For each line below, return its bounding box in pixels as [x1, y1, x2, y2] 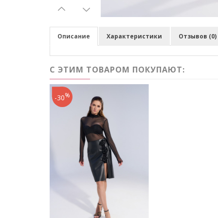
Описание [57, 32, 90, 40]
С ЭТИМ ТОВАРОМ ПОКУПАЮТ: [50, 64, 185, 75]
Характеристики [107, 32, 162, 40]
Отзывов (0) [179, 32, 217, 40]
